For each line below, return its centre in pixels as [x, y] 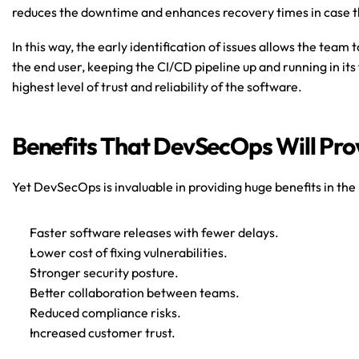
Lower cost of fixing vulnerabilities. [129, 252]
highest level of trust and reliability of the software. [157, 87]
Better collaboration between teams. [135, 292]
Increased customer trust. [103, 333]
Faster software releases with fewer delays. [154, 232]
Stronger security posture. [104, 272]
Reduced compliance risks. [105, 313]
